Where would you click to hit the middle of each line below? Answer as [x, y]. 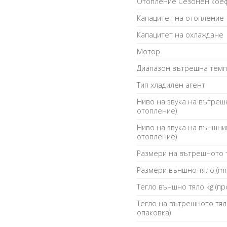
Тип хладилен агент [171, 85]
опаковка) [154, 213]
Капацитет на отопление [181, 18]
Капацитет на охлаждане [180, 35]
